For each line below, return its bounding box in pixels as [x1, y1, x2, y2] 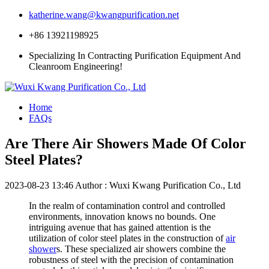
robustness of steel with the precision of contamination [29, 254, 234, 265]
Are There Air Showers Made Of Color [5, 135, 246, 151]
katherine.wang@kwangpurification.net [29, 10, 179, 20]
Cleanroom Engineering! [29, 61, 122, 71]
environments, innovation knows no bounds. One [29, 211, 216, 222]
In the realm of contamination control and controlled [29, 200, 225, 211]
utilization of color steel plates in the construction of [29, 232, 226, 243]
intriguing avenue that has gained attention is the [29, 222, 211, 232]
